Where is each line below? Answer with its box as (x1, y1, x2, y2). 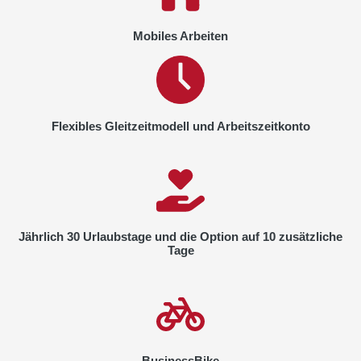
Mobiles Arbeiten (133, 28, 228, 43)
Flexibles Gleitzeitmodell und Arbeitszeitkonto (51, 118, 310, 133)
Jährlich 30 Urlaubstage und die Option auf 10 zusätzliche (19, 229, 342, 243)
